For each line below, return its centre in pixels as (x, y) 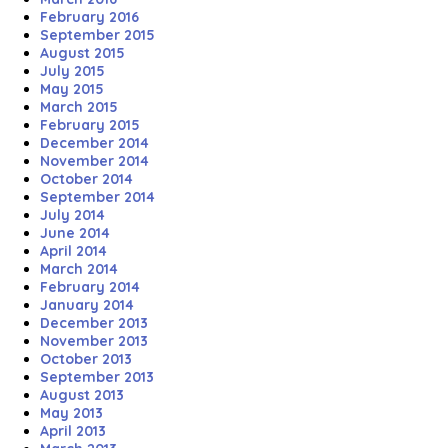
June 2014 (75, 232)
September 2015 (97, 34)
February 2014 (90, 286)
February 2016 (89, 16)
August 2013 (82, 394)
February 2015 (90, 124)
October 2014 (86, 178)
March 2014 (79, 268)
